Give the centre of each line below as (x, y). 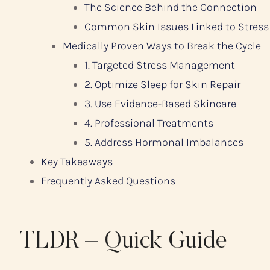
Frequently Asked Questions (108, 181)
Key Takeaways (77, 162)
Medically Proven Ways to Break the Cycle (162, 46)
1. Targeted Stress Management (160, 65)
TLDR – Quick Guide (123, 243)
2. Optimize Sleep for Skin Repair (162, 85)
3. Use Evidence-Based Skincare (160, 104)
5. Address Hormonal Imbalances (164, 143)
